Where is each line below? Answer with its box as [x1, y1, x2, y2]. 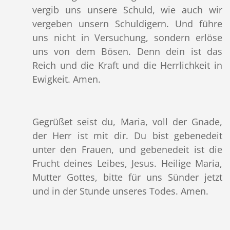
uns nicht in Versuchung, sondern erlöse [32, 31, 223, 44]
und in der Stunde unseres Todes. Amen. [32, 185, 208, 198]
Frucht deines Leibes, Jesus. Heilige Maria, [32, 157, 223, 170]
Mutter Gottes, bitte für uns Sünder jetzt [32, 171, 223, 184]
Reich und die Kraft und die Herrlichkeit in [32, 59, 223, 72]
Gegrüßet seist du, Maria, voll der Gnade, [32, 116, 223, 128]
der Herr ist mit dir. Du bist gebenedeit [32, 129, 223, 142]
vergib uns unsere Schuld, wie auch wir [32, 4, 223, 16]
